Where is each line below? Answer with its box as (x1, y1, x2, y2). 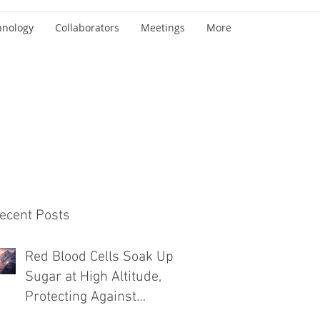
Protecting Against (25, 289, 136, 306)
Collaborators (55, 21, 119, 34)
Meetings (141, 21, 185, 34)
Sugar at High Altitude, (25, 269, 161, 286)
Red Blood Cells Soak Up (25, 249, 174, 266)
